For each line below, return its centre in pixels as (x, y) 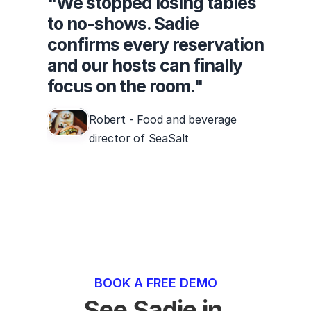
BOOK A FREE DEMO (155, 283)
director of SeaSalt (139, 138)
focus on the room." (125, 86)
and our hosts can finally (145, 65)
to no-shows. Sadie (123, 24)
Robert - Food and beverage (163, 119)
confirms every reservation (155, 44)
